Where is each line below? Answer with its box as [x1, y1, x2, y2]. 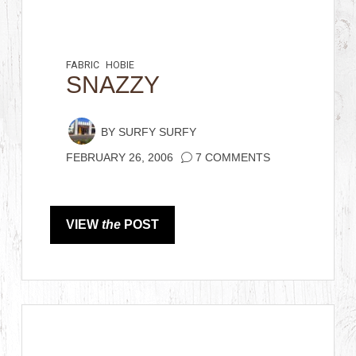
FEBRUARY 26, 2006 [66, 152, 174, 164]
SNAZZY [66, 72, 161, 98]
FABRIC [66, 58, 100, 72]
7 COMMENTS [195, 152, 271, 164]
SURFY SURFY [118, 126, 197, 138]
